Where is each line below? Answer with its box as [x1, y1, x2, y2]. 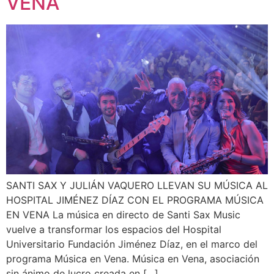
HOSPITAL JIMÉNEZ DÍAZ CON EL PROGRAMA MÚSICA [6, 193, 264, 206]
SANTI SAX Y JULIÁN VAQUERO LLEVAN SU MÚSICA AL [6, 179, 268, 191]
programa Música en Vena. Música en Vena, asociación [6, 252, 259, 265]
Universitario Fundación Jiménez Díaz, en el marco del [6, 237, 257, 250]
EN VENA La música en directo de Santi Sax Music [6, 208, 240, 221]
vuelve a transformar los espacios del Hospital [6, 223, 221, 235]
